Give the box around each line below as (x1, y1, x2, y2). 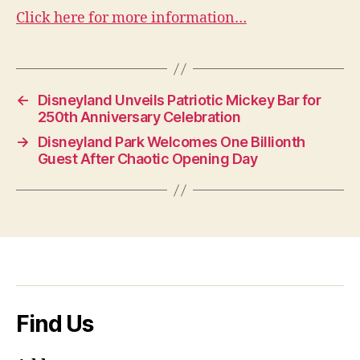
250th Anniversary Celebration (37, 108, 241, 125)
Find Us (16, 310, 93, 337)
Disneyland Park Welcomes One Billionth (37, 133, 305, 150)
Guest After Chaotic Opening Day (37, 150, 258, 167)
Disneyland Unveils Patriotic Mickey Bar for (37, 92, 321, 108)
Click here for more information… (16, 9, 247, 27)
